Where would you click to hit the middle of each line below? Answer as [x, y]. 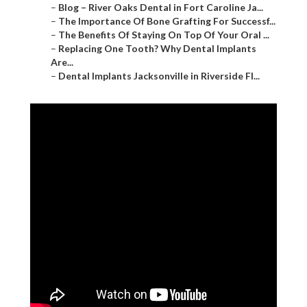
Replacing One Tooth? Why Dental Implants [157, 49]
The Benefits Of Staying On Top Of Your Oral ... [164, 35]
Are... [62, 62]
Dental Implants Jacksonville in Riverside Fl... [159, 76]
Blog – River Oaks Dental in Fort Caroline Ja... [161, 8]
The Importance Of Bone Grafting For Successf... [167, 21]
